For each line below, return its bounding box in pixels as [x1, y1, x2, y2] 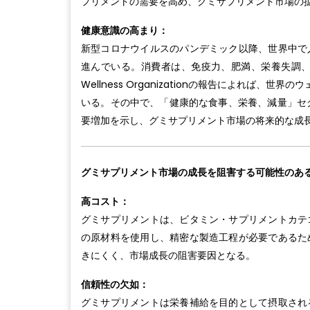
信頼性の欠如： [81, 277, 149, 292]
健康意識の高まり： [81, 24, 168, 38]
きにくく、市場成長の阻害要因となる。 [81, 248, 255, 263]
